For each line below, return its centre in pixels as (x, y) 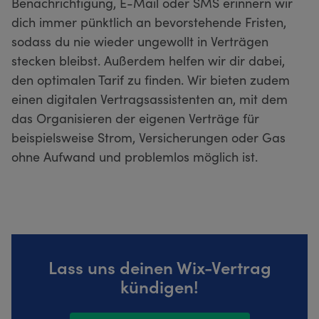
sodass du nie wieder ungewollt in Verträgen (140, 41)
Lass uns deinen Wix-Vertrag (159, 266)
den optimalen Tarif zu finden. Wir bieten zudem (151, 79)
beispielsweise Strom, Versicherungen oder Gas (148, 137)
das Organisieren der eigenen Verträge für (135, 117)
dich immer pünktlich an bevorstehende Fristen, (149, 21)
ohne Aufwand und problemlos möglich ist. (135, 156)
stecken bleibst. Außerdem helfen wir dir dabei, (148, 60)
